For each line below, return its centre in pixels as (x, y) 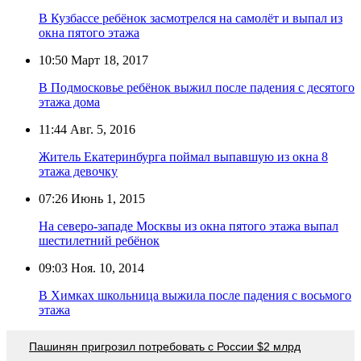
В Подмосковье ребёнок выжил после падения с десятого (197, 87)
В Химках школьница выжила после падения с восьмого (195, 295)
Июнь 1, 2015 (106, 198)
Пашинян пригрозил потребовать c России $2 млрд (165, 346)
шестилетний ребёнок (99, 240)
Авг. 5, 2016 (101, 129)
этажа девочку (78, 171)
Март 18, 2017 (108, 60)
